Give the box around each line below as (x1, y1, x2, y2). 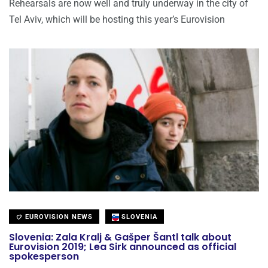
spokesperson (9, 249, 79, 264)
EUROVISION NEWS (23, 213, 93, 221)
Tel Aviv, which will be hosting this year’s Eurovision (9, 14, 225, 26)
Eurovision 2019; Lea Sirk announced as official (9, 240, 236, 254)
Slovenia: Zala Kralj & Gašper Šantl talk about (9, 230, 232, 245)
